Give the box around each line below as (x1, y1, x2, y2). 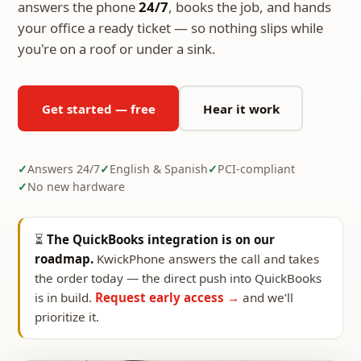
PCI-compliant (218, 161, 295, 177)
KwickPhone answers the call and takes (93, 251, 319, 268)
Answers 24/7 (27, 161, 100, 177)
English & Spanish (110, 161, 208, 177)
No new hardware (27, 179, 125, 195)
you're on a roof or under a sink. (18, 39, 216, 59)
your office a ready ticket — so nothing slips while (18, 19, 323, 38)
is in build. (35, 289, 95, 306)
